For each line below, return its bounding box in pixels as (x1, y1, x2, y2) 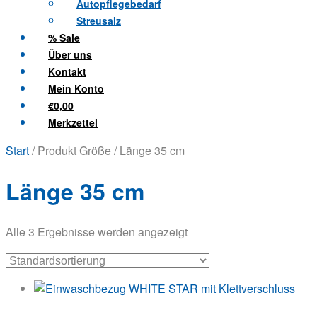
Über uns (48, 47, 92, 62)
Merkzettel (48, 115, 98, 129)
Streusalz (76, 13, 121, 28)
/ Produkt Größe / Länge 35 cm (29, 142, 185, 158)
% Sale (48, 30, 80, 45)
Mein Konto (48, 81, 104, 96)
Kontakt (48, 64, 86, 79)
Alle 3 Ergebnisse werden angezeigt (6, 223, 188, 240)
